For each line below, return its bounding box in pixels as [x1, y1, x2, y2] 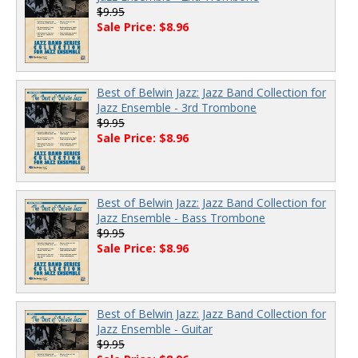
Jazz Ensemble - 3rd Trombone [97, 99, 257, 115]
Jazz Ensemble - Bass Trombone [97, 210, 265, 226]
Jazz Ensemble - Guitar [97, 320, 213, 336]
